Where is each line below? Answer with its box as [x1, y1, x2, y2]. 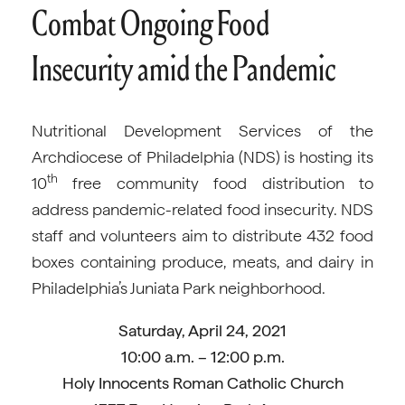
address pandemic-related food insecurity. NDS [32, 200, 373, 219]
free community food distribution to [58, 174, 373, 193]
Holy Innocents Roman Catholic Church [61, 373, 344, 392]
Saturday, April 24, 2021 [118, 321, 287, 340]
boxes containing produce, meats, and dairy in [32, 252, 373, 271]
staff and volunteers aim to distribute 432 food [32, 226, 373, 245]
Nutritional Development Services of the [32, 121, 373, 140]
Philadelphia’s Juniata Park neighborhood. [32, 278, 325, 297]
